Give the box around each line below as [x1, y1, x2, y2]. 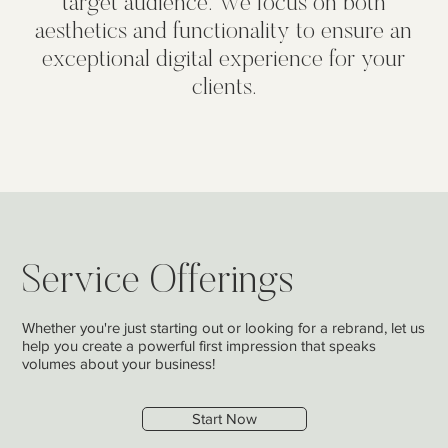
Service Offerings [22, 263, 295, 304]
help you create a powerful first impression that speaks [22, 336, 377, 354]
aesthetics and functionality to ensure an [35, 20, 413, 45]
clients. [191, 76, 256, 101]
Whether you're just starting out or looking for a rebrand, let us [22, 318, 426, 336]
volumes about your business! [22, 354, 216, 372]
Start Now [191, 410, 257, 427]
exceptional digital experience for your [42, 48, 406, 73]
